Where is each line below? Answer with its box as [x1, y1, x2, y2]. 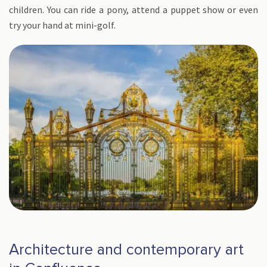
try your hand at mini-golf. [9, 19, 116, 31]
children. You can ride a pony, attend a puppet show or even [9, 4, 258, 15]
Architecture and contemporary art [9, 242, 244, 257]
